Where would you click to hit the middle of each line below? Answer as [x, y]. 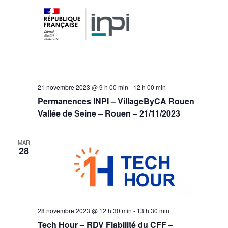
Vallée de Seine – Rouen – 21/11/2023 [109, 113]
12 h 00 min [149, 87]
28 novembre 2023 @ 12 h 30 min [84, 211]
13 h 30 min [153, 211]
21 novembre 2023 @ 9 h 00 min [83, 87]
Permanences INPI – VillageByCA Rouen [116, 101]
